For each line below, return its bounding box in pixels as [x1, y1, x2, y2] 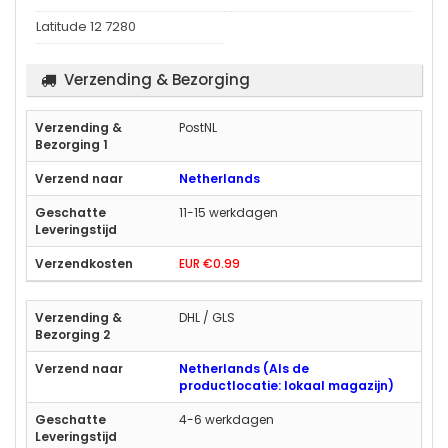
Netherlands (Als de [179, 359, 309, 377]
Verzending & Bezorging [64, 68, 250, 90]
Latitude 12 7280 [36, 16, 136, 36]
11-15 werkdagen [179, 203, 278, 221]
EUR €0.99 [179, 254, 240, 272]
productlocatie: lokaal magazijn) [179, 376, 394, 394]
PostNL [179, 118, 217, 136]
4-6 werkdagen [179, 410, 274, 428]
